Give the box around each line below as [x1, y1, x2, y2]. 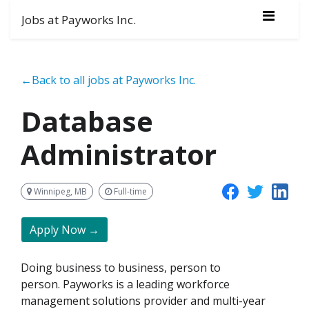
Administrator [21, 135, 217, 173]
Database [21, 102, 153, 140]
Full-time [112, 185, 147, 197]
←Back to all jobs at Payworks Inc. [21, 72, 196, 88]
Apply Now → [30, 222, 99, 238]
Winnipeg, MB [32, 185, 87, 197]
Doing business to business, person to [21, 260, 221, 276]
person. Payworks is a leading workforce [21, 277, 230, 292]
